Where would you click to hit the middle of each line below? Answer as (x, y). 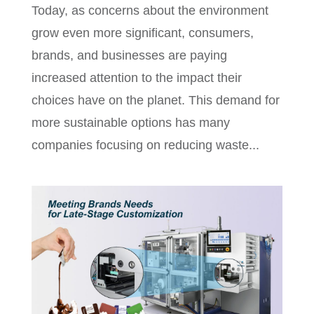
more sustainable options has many (130, 122)
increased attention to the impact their (136, 77)
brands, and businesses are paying (129, 55)
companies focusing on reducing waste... (145, 145)
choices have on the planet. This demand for (155, 100)
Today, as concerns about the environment (150, 10)
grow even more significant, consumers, (142, 33)
